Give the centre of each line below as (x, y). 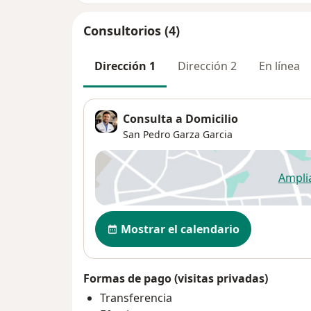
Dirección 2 (207, 66)
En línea (279, 66)
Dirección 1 (125, 66)
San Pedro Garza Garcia (178, 134)
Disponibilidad (138, 218)
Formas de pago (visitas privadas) (176, 278)
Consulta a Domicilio (180, 118)
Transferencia (136, 297)
